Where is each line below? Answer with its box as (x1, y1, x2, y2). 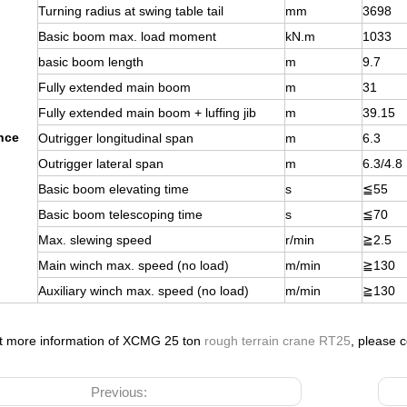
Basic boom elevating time (38, 182, 189, 196)
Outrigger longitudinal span (38, 131, 194, 145)
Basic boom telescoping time (38, 207, 203, 222)
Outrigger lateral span (38, 156, 164, 171)
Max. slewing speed (38, 233, 152, 247)
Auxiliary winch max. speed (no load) (38, 283, 249, 298)
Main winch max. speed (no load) (38, 258, 229, 273)
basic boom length (38, 55, 144, 69)
